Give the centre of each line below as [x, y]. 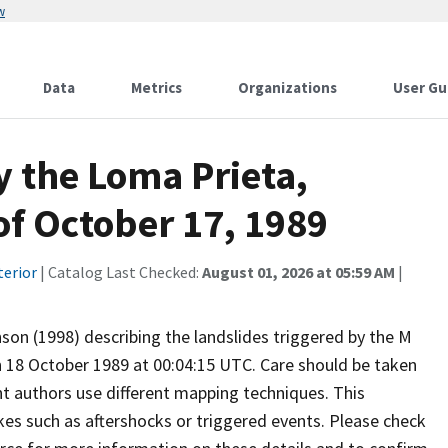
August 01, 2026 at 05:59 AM [298, 272]
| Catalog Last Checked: [119, 272]
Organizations [287, 87]
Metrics [156, 87]
